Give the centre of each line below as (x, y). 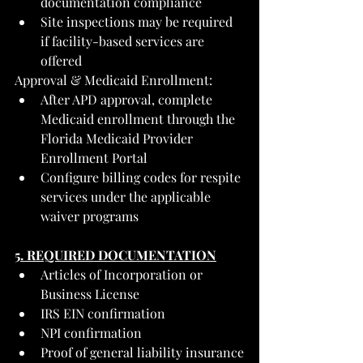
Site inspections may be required (138, 21)
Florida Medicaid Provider (118, 138)
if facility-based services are (124, 41)
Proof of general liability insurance (142, 352)
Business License (90, 293)
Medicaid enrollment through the (139, 118)
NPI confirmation (91, 332)
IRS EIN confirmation (103, 313)
